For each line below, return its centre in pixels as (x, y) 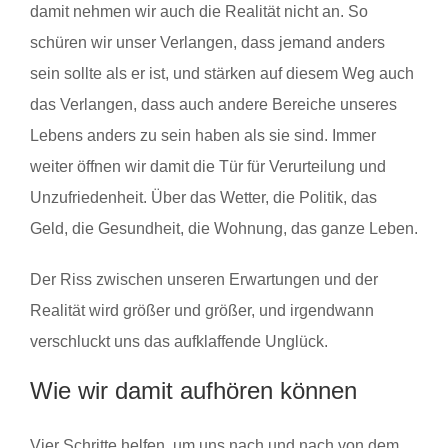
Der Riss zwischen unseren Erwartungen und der (204, 279)
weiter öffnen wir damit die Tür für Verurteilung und (208, 166)
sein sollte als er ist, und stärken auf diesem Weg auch (222, 73)
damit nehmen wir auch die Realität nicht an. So (199, 11)
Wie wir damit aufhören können (193, 390)
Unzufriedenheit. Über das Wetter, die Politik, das (203, 197)
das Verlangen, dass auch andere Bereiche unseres (213, 104)
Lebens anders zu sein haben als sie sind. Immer (203, 135)
